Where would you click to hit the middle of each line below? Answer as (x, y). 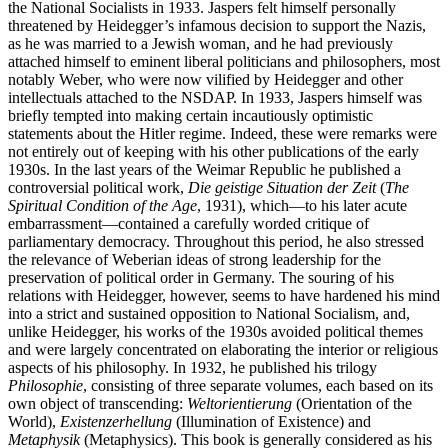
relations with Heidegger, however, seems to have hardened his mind (224, 295)
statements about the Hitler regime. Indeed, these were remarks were (222, 133)
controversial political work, (98, 187)
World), (34, 421)
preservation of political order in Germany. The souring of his (201, 277)
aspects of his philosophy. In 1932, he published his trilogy (192, 367)
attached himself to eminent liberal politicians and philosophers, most (224, 61)
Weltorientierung (239, 403)
